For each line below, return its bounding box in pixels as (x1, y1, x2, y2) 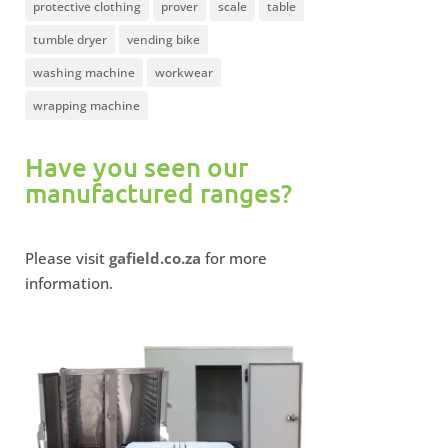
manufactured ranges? (24, 175, 292, 209)
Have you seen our (24, 149, 248, 183)
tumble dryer (32, 30, 107, 48)
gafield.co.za (108, 247, 201, 268)
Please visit (24, 247, 109, 268)
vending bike (126, 30, 200, 48)
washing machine (32, 63, 135, 81)
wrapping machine (32, 96, 140, 114)
